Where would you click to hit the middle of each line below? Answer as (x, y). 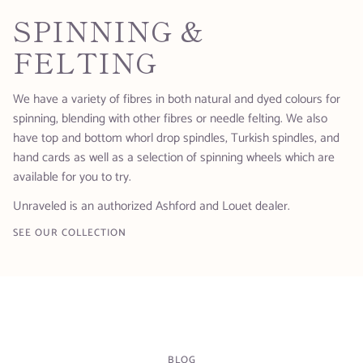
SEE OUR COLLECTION (70, 233)
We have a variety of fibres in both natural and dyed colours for (177, 100)
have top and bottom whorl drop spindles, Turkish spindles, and (176, 139)
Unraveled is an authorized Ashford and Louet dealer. (152, 206)
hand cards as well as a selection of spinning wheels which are (174, 158)
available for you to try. (74, 177)
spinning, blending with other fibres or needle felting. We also (170, 119)
